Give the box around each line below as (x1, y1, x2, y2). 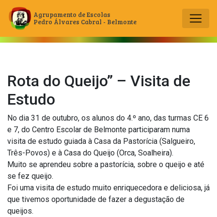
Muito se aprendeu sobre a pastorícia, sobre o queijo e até (7, 160, 204, 169)
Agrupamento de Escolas (33, 10, 111, 19)
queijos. (7, 206, 33, 216)
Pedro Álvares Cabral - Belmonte (33, 17, 137, 26)
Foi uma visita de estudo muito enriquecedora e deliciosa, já (7, 183, 210, 192)
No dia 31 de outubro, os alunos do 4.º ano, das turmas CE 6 (7, 113, 209, 123)
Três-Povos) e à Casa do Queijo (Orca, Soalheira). (7, 148, 173, 157)
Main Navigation (8, 31, 106, 47)
